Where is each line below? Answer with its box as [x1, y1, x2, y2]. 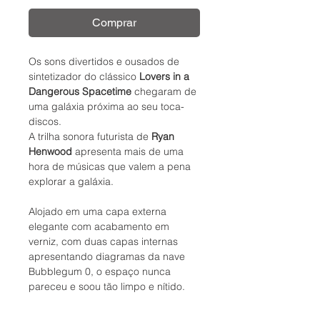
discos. [29, 115, 61, 129]
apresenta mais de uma [72, 145, 184, 159]
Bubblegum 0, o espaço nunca [29, 265, 171, 279]
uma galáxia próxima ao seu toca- [29, 100, 184, 114]
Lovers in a [136, 70, 189, 84]
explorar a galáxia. [29, 175, 114, 189]
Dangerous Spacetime [29, 85, 134, 99]
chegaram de [134, 85, 196, 99]
